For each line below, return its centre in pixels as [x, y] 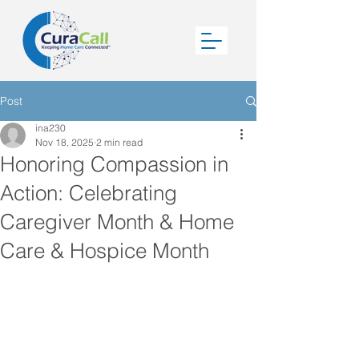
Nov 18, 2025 [65, 142]
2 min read [119, 142]
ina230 [50, 128]
